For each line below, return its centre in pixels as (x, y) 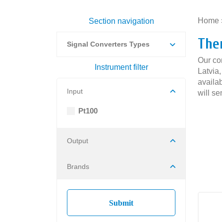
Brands (78, 166)
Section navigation (121, 21)
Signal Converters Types (108, 44)
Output (78, 141)
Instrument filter (121, 67)
